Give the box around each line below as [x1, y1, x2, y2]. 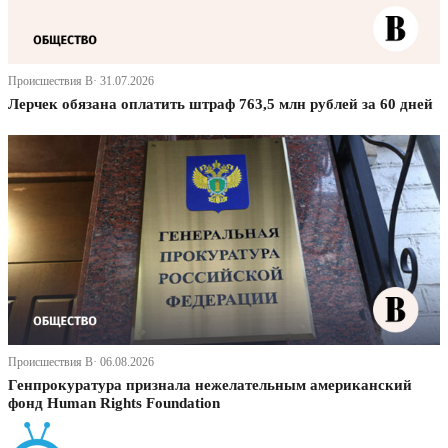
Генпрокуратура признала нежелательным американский [8, 377, 412, 394]
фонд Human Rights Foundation [8, 395, 220, 412]
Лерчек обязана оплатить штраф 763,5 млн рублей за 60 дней [8, 96, 433, 113]
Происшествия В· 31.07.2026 [8, 74, 154, 89]
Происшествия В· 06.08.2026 [8, 355, 154, 370]
